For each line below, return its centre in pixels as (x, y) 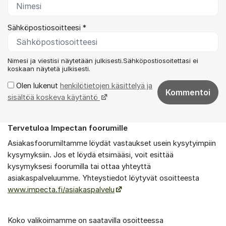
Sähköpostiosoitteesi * (47, 27)
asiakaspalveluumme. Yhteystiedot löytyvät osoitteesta (103, 178)
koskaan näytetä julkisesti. (49, 68)
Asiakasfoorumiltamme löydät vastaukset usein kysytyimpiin (112, 144)
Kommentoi (188, 92)
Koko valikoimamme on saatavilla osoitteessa (86, 220)
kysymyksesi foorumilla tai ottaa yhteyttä (79, 167)
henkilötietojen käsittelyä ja (106, 86)
